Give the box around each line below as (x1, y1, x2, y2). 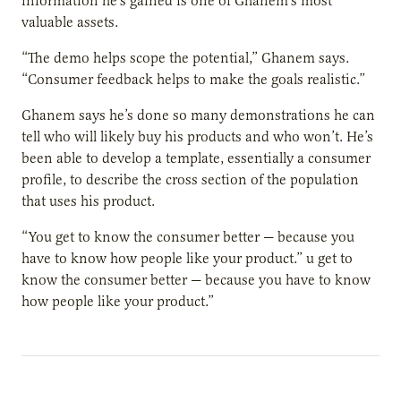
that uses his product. (21, 192, 155, 210)
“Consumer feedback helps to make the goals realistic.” (21, 70, 365, 89)
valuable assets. (21, 13, 118, 31)
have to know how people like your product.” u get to (21, 249, 353, 268)
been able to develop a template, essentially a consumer (21, 149, 371, 167)
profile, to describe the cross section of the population (21, 170, 359, 189)
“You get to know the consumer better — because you (21, 227, 354, 246)
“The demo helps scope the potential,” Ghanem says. (21, 48, 349, 67)
